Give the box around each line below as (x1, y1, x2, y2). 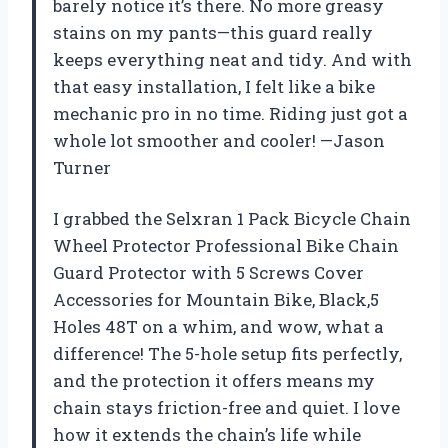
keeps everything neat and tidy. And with (53, 48, 412, 72)
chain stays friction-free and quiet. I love (53, 396, 400, 420)
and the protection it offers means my (53, 369, 375, 393)
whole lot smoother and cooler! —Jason (53, 129, 385, 153)
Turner (53, 156, 111, 180)
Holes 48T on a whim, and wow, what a (53, 315, 384, 339)
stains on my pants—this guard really (53, 21, 373, 45)
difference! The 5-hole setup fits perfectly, (53, 342, 402, 366)
